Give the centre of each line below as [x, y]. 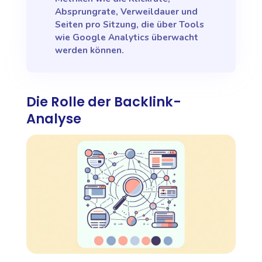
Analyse [54, 119]
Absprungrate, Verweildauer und [127, 12]
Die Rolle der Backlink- [104, 102]
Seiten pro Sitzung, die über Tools [130, 25]
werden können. [90, 51]
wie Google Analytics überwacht [127, 38]
